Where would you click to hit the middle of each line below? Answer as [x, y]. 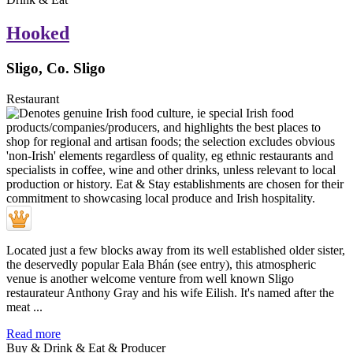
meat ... [24, 307]
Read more [33, 333]
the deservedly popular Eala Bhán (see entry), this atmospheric [161, 264]
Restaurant [33, 98]
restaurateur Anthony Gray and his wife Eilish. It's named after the [170, 292]
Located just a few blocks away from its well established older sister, [176, 250]
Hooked [38, 33]
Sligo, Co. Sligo [56, 68]
